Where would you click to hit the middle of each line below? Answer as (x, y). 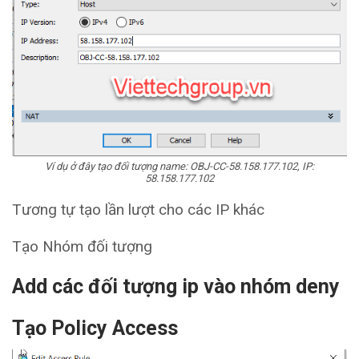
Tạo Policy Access (95, 328)
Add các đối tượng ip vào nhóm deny (176, 286)
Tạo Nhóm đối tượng (82, 246)
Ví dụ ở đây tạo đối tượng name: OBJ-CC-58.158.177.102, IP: (179, 166)
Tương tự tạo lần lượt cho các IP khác (138, 209)
